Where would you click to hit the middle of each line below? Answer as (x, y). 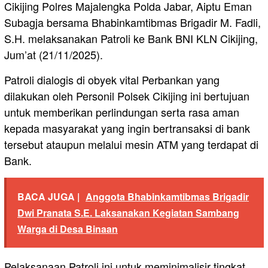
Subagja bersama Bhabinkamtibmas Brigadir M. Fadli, (133, 22)
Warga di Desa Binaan (68, 229)
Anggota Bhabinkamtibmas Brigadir (167, 197)
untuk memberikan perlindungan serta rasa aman (122, 112)
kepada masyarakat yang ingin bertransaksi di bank (127, 128)
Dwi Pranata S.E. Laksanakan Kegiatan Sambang (128, 213)
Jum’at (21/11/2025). (54, 55)
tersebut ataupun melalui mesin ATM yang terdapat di (131, 144)
